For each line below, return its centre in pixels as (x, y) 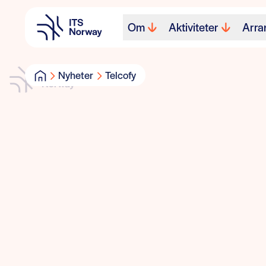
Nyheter (76, 75)
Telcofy (121, 75)
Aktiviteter (194, 27)
